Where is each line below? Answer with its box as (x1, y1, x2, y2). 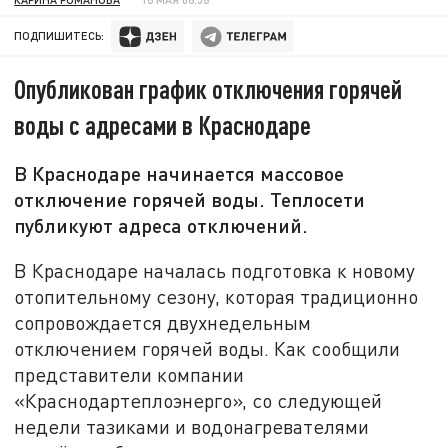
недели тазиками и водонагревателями (14, 414, 370, 438)
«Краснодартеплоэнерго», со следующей (14, 388, 383, 412)
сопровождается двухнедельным (14, 310, 312, 334)
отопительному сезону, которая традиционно (14, 284, 419, 308)
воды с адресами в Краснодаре (14, 109, 312, 141)
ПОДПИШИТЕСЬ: (14, 29, 105, 43)
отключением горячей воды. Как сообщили (14, 336, 401, 360)
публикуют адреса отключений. (14, 213, 309, 238)
